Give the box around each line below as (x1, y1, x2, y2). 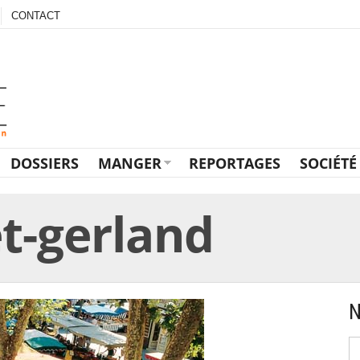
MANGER (98, 153, 162, 174)
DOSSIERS (10, 153, 79, 174)
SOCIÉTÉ (300, 153, 357, 174)
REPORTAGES (189, 153, 280, 174)
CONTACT (11, 10, 60, 22)
